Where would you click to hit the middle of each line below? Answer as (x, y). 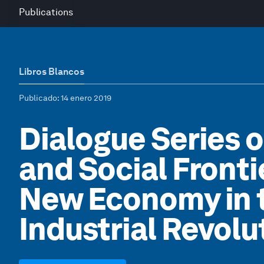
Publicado (38, 98)
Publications (46, 12)
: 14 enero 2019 (84, 98)
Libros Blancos (52, 72)
